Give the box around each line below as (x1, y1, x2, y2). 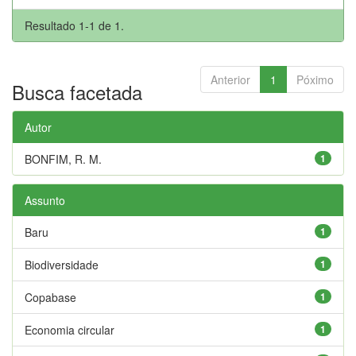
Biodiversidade (25, 256, 99, 273)
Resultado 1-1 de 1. (25, 17, 124, 33)
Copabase (25, 288, 76, 305)
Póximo (296, 71, 334, 87)
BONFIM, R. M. (25, 150, 102, 167)
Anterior (211, 71, 250, 87)
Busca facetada (12, 77, 142, 106)
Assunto (25, 192, 65, 208)
